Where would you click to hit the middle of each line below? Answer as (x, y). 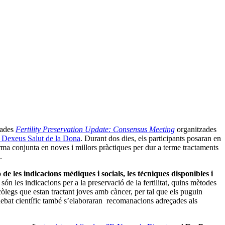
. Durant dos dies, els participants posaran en (151, 139)
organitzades (196, 130)
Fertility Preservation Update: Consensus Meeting (95, 130)
